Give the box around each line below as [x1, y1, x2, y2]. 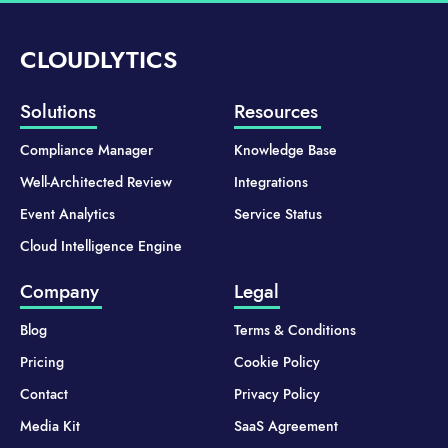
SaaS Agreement [234, 416, 338, 437]
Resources [234, 98, 318, 126]
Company [20, 278, 99, 306]
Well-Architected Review [20, 172, 172, 193]
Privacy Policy [234, 384, 320, 405]
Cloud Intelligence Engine [20, 236, 182, 257]
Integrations [234, 172, 308, 193]
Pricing [20, 352, 64, 373]
